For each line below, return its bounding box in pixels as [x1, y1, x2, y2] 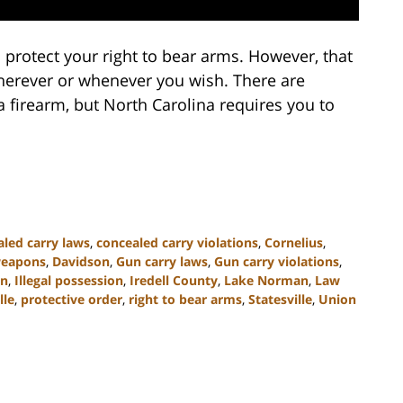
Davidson [52, 253, 110, 271]
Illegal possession [14, 272, 123, 290]
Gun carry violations [214, 253, 339, 271]
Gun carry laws [116, 253, 208, 271]
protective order [21, 291, 122, 309]
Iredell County [130, 272, 218, 290]
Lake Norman [224, 272, 309, 290]
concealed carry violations [96, 234, 258, 252]
